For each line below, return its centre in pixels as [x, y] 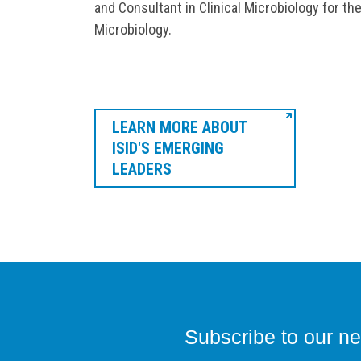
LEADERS [142, 170]
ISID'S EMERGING [168, 149]
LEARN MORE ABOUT [179, 128]
